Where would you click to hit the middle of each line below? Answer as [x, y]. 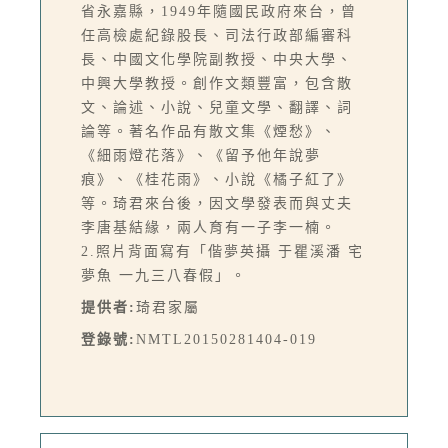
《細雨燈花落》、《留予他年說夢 [201, 156]
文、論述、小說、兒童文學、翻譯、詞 [217, 108]
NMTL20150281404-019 [226, 340]
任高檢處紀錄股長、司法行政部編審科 [217, 36]
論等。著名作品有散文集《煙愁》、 [209, 132]
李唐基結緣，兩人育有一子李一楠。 [209, 228]
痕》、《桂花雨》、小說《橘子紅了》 [217, 180]
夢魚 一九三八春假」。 [164, 276]
